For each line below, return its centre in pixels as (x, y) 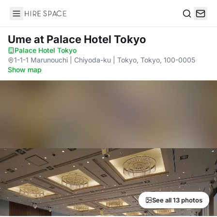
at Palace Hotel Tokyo (90, 39)
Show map (25, 70)
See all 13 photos (177, 200)
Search (194, 23)
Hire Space (29, 18)
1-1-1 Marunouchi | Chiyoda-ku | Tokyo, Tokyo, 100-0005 (105, 60)
